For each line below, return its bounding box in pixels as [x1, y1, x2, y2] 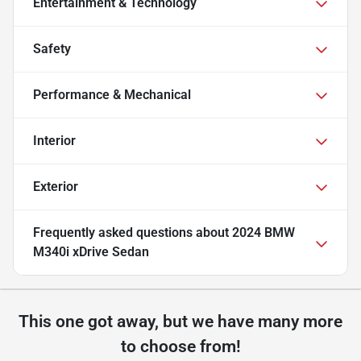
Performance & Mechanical [33, 87, 191, 103]
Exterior [33, 179, 78, 195]
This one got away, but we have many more [19, 312, 342, 332]
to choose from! [120, 337, 241, 357]
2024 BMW [232, 225, 295, 241]
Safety [33, 41, 71, 57]
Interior [33, 133, 76, 149]
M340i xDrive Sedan [33, 244, 149, 260]
